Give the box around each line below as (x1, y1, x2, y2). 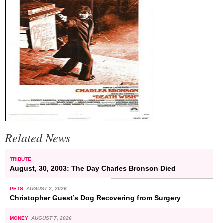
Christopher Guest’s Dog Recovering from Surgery (10, 193, 181, 202)
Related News (5, 129, 70, 145)
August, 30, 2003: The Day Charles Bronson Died (10, 164, 176, 172)
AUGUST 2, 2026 (26, 185, 67, 191)
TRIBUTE (10, 156, 31, 162)
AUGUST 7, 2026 (31, 215, 72, 221)
